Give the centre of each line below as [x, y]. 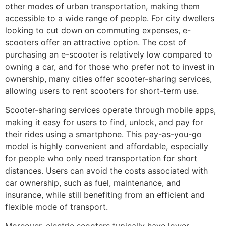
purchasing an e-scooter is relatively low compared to [109, 54]
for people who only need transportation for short [101, 158]
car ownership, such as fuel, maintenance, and [93, 182]
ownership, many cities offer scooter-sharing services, [108, 78]
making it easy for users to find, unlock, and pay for [104, 122]
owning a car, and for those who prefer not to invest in [110, 66]
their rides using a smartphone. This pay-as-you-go [103, 134]
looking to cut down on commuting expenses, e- [98, 30]
